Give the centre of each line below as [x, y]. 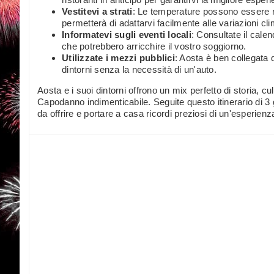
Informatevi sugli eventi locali [127, 35]
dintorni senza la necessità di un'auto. [139, 70]
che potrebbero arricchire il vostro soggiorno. [154, 46]
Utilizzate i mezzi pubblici [118, 58]
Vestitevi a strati [97, 12]
